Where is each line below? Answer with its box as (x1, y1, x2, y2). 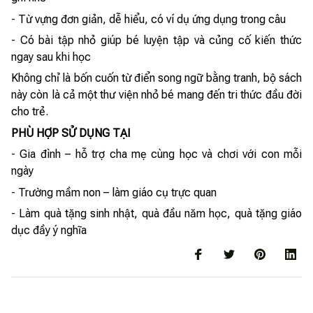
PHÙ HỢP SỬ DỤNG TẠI (11, 126, 131, 140)
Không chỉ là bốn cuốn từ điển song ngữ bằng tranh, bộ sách (11, 71, 302, 85)
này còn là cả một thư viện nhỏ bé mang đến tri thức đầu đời (11, 88, 302, 102)
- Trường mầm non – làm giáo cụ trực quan (11, 185, 217, 199)
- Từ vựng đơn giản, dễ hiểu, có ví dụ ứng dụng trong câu (11, 12, 286, 26)
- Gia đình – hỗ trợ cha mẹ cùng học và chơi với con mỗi (11, 147, 302, 161)
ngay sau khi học (11, 50, 91, 64)
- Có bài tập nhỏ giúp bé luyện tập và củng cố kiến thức (11, 34, 302, 48)
